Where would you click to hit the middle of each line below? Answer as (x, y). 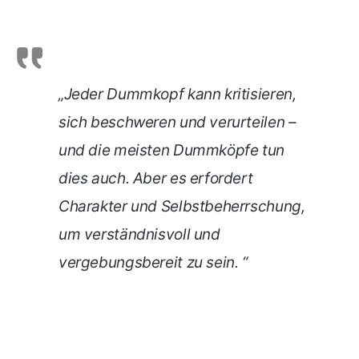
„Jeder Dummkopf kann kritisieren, (177, 95)
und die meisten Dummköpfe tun (171, 151)
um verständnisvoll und (139, 235)
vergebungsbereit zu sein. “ (153, 263)
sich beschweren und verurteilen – (177, 123)
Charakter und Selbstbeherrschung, (182, 207)
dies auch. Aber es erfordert (156, 179)
